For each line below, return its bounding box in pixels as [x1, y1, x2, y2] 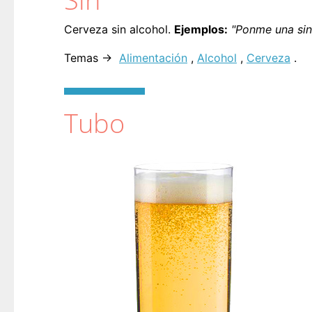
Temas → [64, 50, 116, 65]
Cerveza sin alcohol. [64, 22, 174, 36]
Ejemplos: [174, 22, 228, 36]
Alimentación [119, 50, 187, 65]
